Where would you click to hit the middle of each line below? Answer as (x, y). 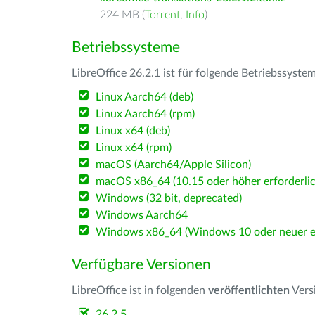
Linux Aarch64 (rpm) (146, 114)
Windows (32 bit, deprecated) (169, 198)
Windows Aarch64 (142, 215)
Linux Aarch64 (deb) (145, 97)
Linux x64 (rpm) (134, 148)
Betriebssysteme (126, 47)
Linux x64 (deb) (133, 131)
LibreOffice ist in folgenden (140, 290)
